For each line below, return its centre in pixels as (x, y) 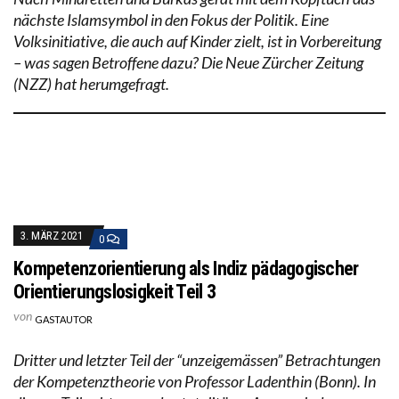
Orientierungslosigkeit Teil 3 (115, 291)
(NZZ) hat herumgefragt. (91, 83)
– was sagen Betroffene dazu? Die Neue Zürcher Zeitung (188, 62)
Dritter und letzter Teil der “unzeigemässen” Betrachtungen (197, 359)
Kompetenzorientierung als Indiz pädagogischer (186, 268)
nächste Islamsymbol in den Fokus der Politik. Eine (171, 19)
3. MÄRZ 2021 (52, 235)
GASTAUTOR (64, 319)
